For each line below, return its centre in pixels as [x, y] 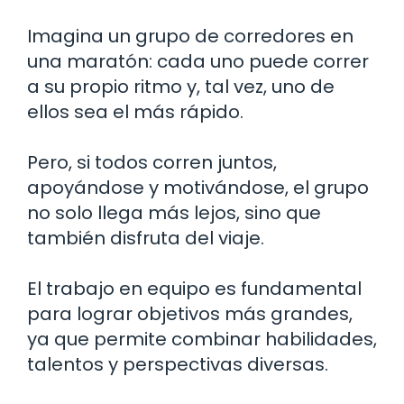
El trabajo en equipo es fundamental [194, 288]
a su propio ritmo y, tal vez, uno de [181, 86]
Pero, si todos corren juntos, [152, 162]
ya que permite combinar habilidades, [202, 339]
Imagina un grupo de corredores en [190, 36]
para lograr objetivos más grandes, [190, 313]
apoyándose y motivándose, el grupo [198, 187]
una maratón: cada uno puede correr [198, 61]
